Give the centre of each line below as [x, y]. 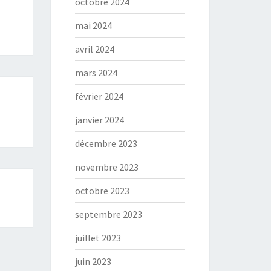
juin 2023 [93, 261]
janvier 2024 [99, 120]
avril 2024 [94, 49]
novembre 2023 [106, 167]
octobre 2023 [102, 191]
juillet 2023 [98, 238]
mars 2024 [96, 73]
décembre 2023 [106, 143]
